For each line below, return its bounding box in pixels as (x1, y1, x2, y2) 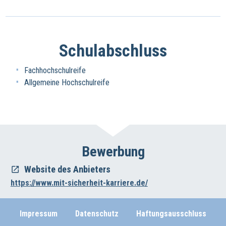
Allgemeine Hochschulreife (24, 77, 110, 87)
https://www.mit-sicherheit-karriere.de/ (10, 178, 148, 188)
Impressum (19, 208, 58, 218)
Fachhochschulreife (24, 66, 86, 76)
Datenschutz (75, 208, 119, 218)
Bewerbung (81, 143, 145, 160)
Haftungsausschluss (136, 208, 207, 218)
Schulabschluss (59, 40, 167, 61)
